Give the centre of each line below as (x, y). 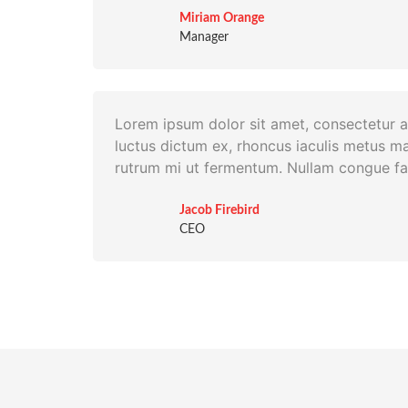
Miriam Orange (221, 18)
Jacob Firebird (219, 210)
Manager (204, 37)
